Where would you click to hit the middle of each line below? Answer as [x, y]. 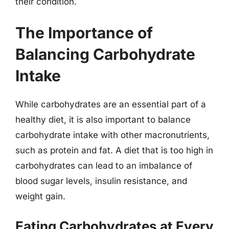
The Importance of [84, 33]
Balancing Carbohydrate [105, 54]
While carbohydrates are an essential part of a [111, 104]
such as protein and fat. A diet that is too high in [114, 150]
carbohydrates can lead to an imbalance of [104, 166]
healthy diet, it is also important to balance [103, 120]
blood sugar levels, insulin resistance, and [101, 181]
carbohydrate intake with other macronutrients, [112, 135]
